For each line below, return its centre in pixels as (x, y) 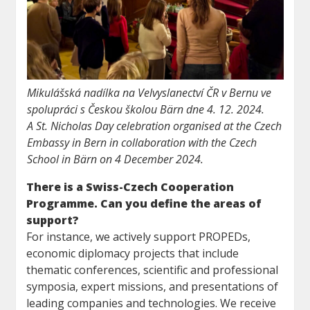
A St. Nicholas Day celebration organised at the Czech (154, 126)
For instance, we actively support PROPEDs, (139, 237)
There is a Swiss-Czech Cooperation (130, 187)
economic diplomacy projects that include (133, 254)
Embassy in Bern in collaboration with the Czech (142, 143)
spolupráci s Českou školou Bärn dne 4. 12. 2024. (145, 110)
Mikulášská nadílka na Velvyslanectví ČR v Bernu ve (149, 93)
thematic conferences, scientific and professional (153, 270)
